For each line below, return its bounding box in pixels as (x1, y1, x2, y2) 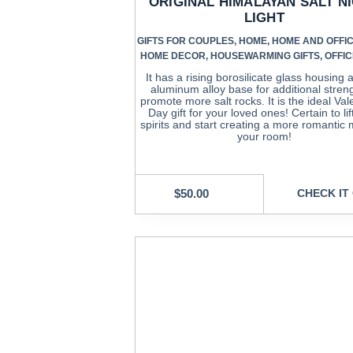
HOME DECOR (140, 50, 206, 61)
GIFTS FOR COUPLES (136, 35, 234, 46)
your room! (236, 129, 292, 143)
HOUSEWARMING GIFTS (210, 50, 321, 61)
